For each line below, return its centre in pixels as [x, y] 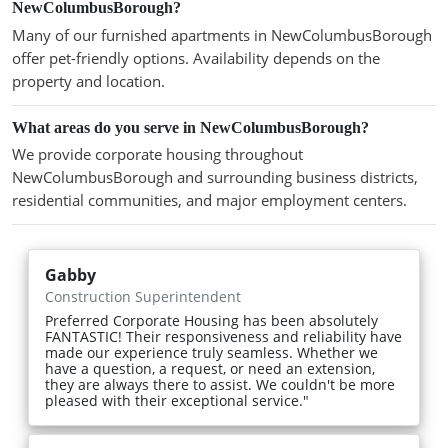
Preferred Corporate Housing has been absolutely [211, 321]
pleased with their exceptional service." [177, 401]
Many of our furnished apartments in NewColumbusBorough [222, 34]
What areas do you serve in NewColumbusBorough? [190, 127]
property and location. [88, 80]
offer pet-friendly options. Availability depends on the [196, 57]
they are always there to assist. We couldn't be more [220, 385]
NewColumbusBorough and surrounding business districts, [215, 177]
